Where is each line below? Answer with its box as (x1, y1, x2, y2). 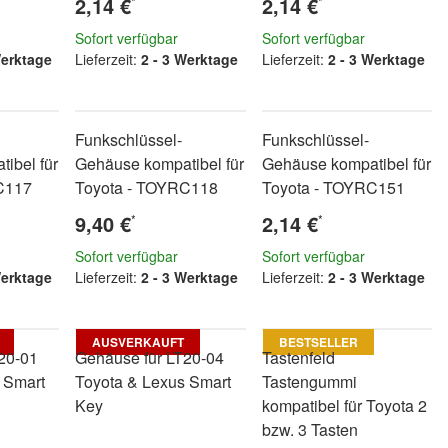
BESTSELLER (278, 333, 358, 351)
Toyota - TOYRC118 (75, 176, 219, 199)
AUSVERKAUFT (92, 333, 185, 351)
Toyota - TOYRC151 (261, 176, 405, 199)
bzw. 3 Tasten (261, 418, 358, 441)
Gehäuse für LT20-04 (75, 346, 225, 369)
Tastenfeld (261, 346, 335, 369)
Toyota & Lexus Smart (75, 370, 232, 393)
